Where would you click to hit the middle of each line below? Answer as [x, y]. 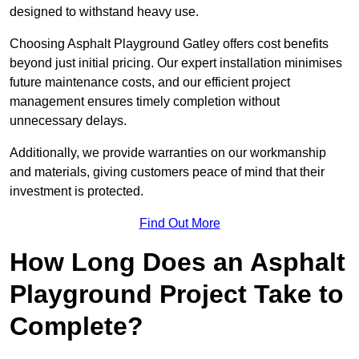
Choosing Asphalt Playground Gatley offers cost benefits [169, 44]
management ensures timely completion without [145, 102]
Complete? [77, 327]
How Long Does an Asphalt [177, 262]
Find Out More [179, 224]
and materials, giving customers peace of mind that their [167, 172]
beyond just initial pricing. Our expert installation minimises [176, 63]
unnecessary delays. [68, 121]
